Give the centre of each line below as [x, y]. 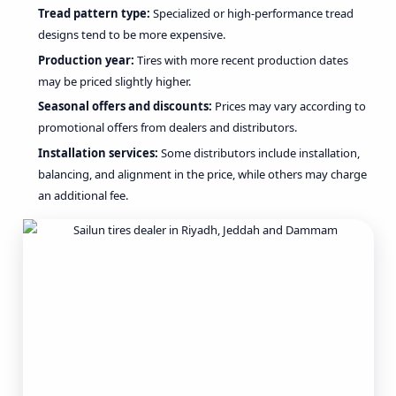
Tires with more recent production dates [241, 60]
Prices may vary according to [289, 107]
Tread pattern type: [94, 13]
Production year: [86, 60]
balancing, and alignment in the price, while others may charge [202, 174]
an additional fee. [83, 195]
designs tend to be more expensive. [132, 34]
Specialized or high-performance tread [252, 13]
